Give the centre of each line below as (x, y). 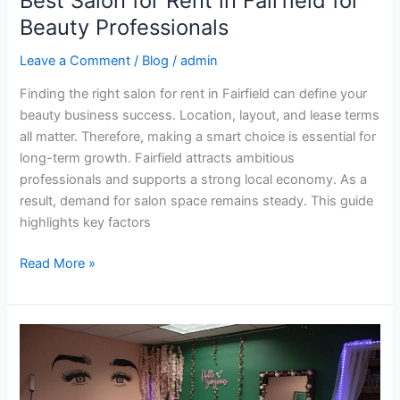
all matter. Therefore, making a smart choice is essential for (198, 137)
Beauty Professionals (125, 27)
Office (37, 377)
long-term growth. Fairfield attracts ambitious (158, 158)
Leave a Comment (75, 60)
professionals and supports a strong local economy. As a (194, 180)
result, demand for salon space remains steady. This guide (197, 201)
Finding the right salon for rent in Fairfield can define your (194, 94)
